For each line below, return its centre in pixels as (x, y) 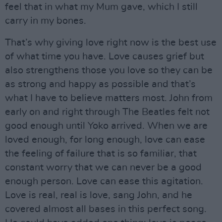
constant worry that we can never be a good (103, 167)
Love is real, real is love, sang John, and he (99, 195)
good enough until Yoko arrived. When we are (106, 126)
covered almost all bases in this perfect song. (106, 209)
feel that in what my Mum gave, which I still (101, 7)
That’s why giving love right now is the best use (111, 42)
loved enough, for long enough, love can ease (105, 139)
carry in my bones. (46, 21)
